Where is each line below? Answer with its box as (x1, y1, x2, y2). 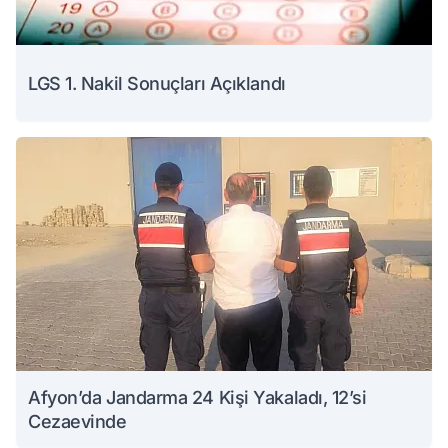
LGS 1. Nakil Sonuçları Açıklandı (28, 73, 286, 95)
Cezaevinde (28, 411, 127, 433)
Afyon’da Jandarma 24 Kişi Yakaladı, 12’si (28, 387, 367, 409)
